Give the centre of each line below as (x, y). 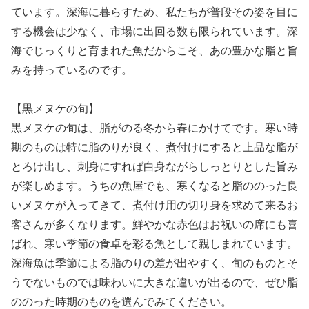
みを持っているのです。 (72, 70)
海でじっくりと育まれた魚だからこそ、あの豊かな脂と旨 (154, 50)
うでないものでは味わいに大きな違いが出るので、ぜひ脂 (154, 283)
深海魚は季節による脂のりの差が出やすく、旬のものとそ (154, 263)
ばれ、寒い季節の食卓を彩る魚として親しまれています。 (154, 244)
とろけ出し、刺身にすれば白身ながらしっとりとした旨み (154, 167)
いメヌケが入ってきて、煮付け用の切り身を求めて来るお (154, 206)
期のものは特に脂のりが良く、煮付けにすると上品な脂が (154, 148)
